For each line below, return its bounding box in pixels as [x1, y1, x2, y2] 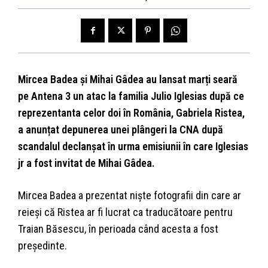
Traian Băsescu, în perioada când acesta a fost [18, 223, 218, 236]
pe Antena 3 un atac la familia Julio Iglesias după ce [18, 90, 244, 103]
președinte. [18, 239, 67, 252]
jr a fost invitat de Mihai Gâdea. [18, 157, 155, 170]
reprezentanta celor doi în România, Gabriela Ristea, [18, 106, 245, 120]
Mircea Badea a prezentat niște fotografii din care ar [18, 189, 241, 202]
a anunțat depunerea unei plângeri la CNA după [18, 123, 223, 136]
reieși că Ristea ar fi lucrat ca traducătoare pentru [18, 206, 233, 219]
